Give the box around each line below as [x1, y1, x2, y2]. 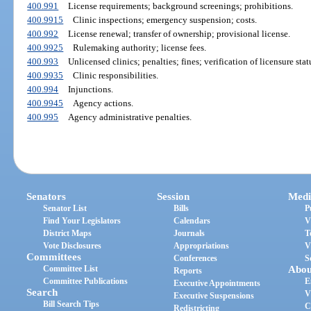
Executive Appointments [174, 278, 261, 289]
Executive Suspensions [174, 291, 255, 301]
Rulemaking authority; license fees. [72, 42, 206, 53]
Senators [26, 191, 67, 203]
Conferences [174, 253, 218, 264]
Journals [174, 228, 205, 239]
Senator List [43, 203, 87, 214]
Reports [174, 266, 203, 276]
